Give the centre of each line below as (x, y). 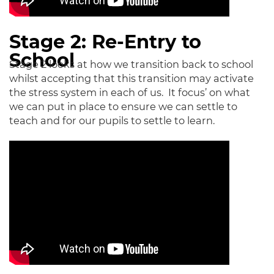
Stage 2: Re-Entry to (105, 42)
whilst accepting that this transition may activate (131, 78)
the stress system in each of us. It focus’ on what (130, 92)
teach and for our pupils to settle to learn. (112, 120)
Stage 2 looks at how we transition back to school (131, 64)
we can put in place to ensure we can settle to (123, 106)
